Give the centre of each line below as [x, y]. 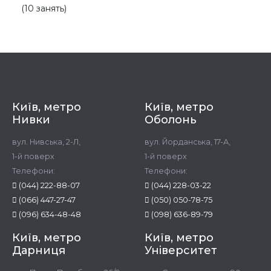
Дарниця [39, 250]
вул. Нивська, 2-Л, [46, 142]
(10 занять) [44, 8]
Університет [181, 250]
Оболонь [171, 119]
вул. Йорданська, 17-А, [188, 142]
